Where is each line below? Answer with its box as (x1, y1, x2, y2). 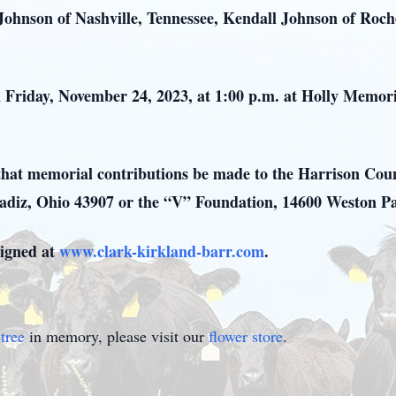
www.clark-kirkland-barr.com (59, 240, 264, 263)
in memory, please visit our (25, 325, 209, 346)
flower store (209, 325, 283, 346)
